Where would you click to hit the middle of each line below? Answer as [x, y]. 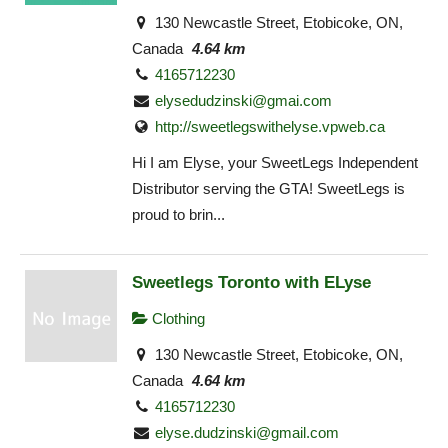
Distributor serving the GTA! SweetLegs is [268, 189]
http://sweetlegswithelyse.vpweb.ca [270, 126]
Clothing [176, 318]
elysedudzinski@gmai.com [244, 100]
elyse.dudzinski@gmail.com [247, 433]
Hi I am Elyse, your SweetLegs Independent [275, 163]
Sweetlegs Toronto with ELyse [251, 281]
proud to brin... [178, 215]
